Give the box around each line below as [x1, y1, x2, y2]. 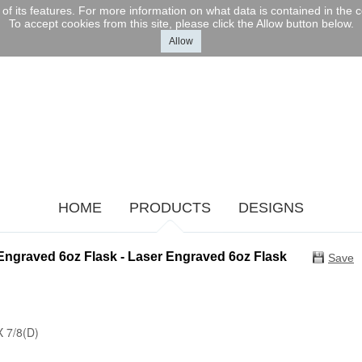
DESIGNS [238, 200, 304, 217]
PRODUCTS [129, 200, 211, 217]
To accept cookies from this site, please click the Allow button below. [8, 17, 354, 30]
